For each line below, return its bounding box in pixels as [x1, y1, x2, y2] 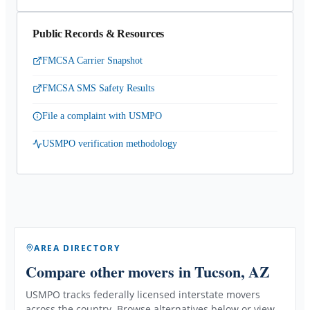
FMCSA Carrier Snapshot [42, 55, 143, 66]
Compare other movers [26, 259, 174, 283]
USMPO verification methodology [42, 138, 177, 149]
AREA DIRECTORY [34, 241, 120, 254]
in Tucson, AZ [174, 259, 271, 283]
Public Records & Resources [33, 28, 165, 39]
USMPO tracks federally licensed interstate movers [26, 287, 260, 301]
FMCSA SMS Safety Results [42, 83, 154, 93]
